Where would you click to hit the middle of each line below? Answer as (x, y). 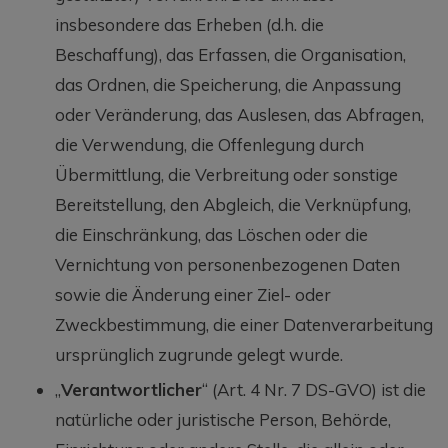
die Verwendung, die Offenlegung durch (209, 144)
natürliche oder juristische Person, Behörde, (223, 419)
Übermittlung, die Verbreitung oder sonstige (226, 174)
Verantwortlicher (131, 389)
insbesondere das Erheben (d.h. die (189, 24)
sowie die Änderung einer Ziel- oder (193, 294)
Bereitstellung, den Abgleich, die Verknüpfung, (233, 204)
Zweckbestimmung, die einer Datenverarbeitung (244, 324)
